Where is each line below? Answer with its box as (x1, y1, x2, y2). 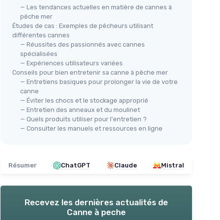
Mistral (161, 162, 184, 169)
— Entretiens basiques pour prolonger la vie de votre (20, 78, 178, 86)
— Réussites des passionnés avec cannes (20, 41, 145, 49)
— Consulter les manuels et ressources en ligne (20, 125, 163, 133)
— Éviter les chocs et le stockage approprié (20, 97, 148, 105)
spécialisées (20, 50, 57, 58)
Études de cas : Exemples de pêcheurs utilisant (12, 22, 153, 30)
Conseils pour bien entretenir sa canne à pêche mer (12, 69, 168, 77)
